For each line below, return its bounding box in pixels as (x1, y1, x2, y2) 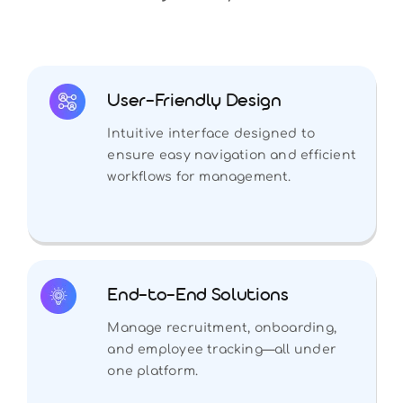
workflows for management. (107, 169, 291, 184)
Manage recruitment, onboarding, (107, 320, 336, 335)
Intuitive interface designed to (107, 126, 315, 140)
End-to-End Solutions (107, 285, 289, 309)
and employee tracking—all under (107, 342, 336, 356)
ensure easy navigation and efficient (107, 148, 356, 162)
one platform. (107, 363, 199, 378)
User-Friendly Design (107, 91, 282, 114)
